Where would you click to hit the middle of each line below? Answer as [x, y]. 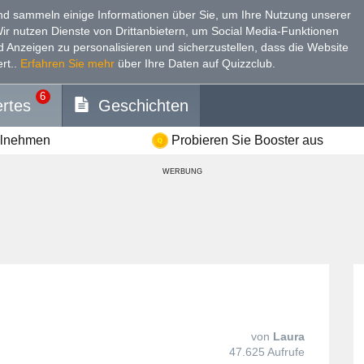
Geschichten [143, 105]
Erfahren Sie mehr [67, 63]
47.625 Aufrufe [267, 351]
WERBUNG [182, 171]
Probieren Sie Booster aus [247, 140]
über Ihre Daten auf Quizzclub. [195, 63]
